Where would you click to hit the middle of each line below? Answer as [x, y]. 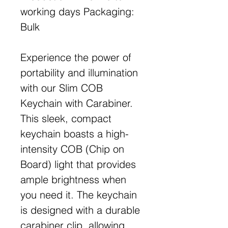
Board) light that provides [78, 164]
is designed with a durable [80, 210]
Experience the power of [76, 57]
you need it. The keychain [79, 194]
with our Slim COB [62, 88]
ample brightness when [73, 179]
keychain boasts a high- [75, 133]
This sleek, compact [66, 118]
